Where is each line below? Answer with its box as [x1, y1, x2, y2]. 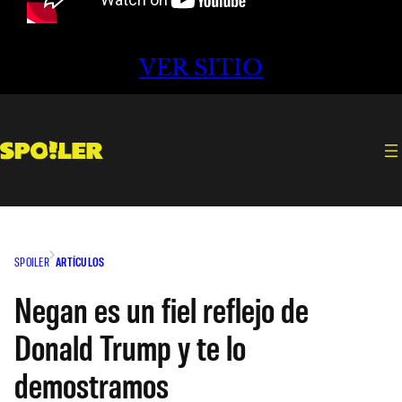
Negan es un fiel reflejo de [14, 286, 309, 330]
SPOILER [14, 253, 49, 269]
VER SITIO [139, 55, 263, 82]
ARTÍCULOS [55, 253, 105, 269]
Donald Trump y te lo [14, 324, 246, 368]
